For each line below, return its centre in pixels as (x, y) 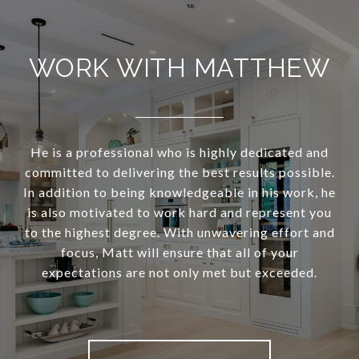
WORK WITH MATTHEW (179, 68)
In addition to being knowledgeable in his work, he (179, 192)
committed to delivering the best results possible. (179, 172)
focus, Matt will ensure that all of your (179, 252)
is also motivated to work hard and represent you (179, 212)
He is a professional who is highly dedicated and (179, 152)
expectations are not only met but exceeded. (179, 272)
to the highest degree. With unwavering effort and (179, 232)
